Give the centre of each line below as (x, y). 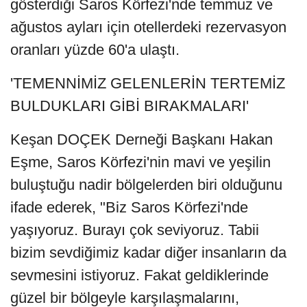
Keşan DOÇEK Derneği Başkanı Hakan (142, 139)
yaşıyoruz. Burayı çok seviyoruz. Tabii (135, 230)
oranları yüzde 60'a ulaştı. (95, 49)
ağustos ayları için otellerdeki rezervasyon (148, 27)
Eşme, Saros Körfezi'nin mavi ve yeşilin (140, 162)
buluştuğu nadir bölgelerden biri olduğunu (146, 184)
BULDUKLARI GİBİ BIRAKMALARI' (130, 106)
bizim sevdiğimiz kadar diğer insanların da (148, 252)
